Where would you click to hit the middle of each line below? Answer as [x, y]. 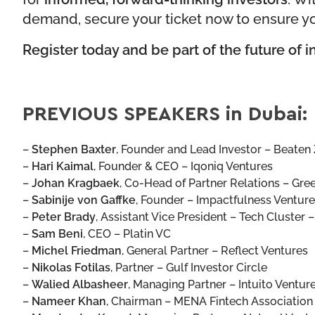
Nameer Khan [67, 301]
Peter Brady [64, 216]
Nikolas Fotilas [71, 267]
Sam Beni [57, 233]
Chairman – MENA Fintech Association [211, 301]
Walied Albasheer [80, 284]
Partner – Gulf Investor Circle [190, 267]
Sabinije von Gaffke [84, 199]
